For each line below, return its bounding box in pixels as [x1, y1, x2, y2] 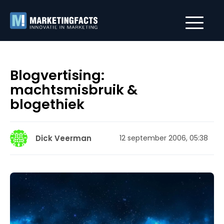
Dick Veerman [35, 133, 91, 143]
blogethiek [10, 95, 84, 113]
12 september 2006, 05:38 [119, 133, 208, 143]
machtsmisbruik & [10, 80, 137, 99]
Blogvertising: [10, 66, 104, 84]
